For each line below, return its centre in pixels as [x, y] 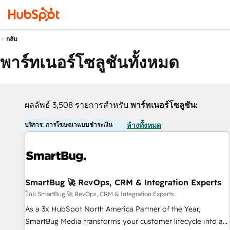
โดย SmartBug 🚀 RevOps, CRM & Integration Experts [100, 194]
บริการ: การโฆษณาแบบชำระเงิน [69, 124]
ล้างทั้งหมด [144, 125]
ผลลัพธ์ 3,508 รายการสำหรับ [78, 105]
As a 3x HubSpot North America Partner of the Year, [113, 209]
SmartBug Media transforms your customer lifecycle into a [124, 221]
